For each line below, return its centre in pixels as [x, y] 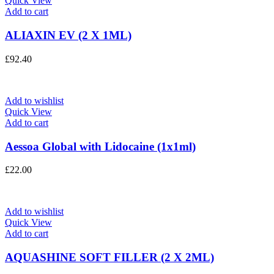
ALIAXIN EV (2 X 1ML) [68, 35]
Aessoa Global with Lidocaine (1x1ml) [100, 146]
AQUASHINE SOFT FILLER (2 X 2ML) [109, 257]
